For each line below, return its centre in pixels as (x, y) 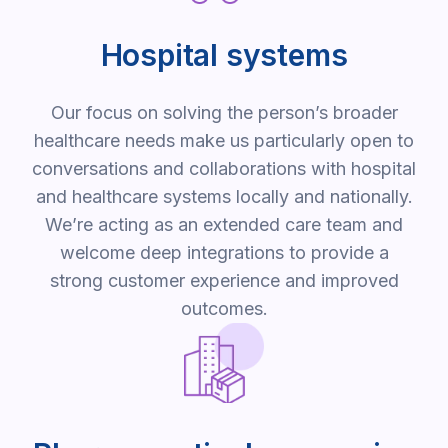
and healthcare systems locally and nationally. (224, 197)
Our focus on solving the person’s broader (224, 113)
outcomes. (224, 309)
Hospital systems (224, 55)
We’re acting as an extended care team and (224, 225)
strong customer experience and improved (224, 281)
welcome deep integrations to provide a (224, 253)
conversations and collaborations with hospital (224, 169)
